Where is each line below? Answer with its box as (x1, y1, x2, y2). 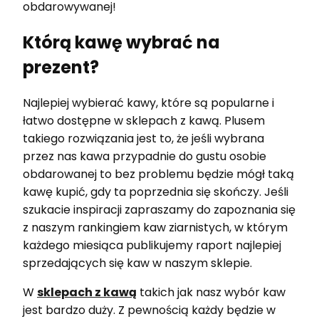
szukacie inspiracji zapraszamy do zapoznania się (23, 201, 296, 218)
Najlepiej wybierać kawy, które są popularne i (23, 94, 274, 111)
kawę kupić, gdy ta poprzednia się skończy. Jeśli (23, 183, 288, 200)
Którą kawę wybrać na (23, 30, 220, 54)
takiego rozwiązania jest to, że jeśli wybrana (23, 130, 264, 147)
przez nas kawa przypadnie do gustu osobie (23, 147, 266, 164)
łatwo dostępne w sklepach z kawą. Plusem (23, 112, 265, 129)
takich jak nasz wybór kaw (137, 283, 286, 300)
